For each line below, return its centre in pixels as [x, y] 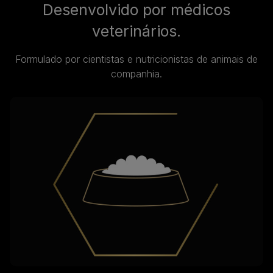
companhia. [136, 73]
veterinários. [136, 31]
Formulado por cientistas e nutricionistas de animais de [136, 59]
